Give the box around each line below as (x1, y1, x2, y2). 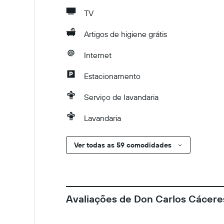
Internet (84, 50, 111, 60)
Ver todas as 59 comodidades (74, 140, 171, 149)
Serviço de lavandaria (84, 92, 158, 102)
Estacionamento (84, 71, 140, 81)
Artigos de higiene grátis (84, 29, 167, 39)
